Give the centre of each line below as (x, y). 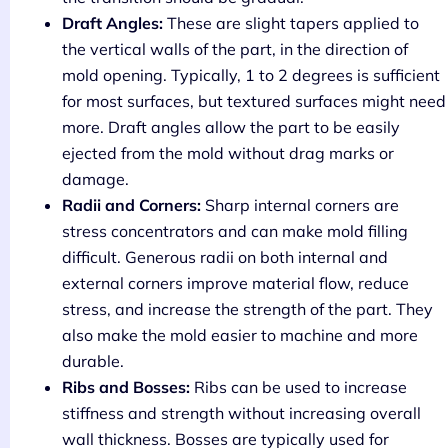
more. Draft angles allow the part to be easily (231, 126)
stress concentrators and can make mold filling (235, 230)
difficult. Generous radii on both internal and (225, 256)
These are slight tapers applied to (291, 22)
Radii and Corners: (131, 204)
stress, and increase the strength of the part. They (247, 308)
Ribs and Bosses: (126, 386)
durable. (93, 360)
